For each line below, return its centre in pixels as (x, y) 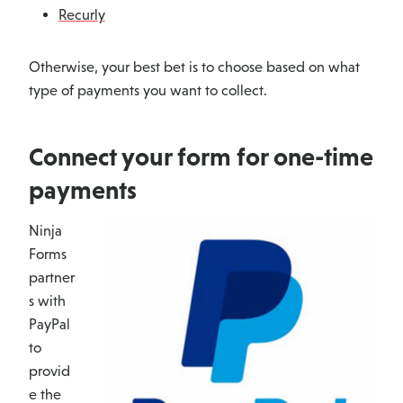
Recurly (81, 15)
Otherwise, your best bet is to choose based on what (194, 67)
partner (52, 278)
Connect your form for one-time (201, 157)
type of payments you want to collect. (148, 91)
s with (47, 301)
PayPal (49, 325)
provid (49, 372)
